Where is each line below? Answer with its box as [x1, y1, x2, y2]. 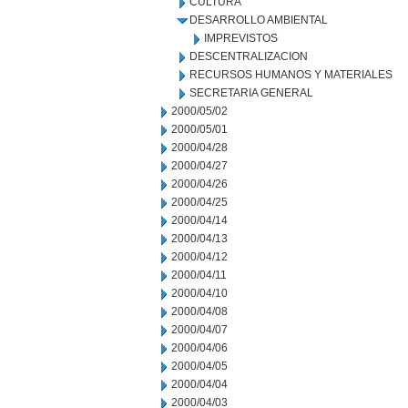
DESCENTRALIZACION [189, 50, 308, 63]
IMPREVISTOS [204, 32, 278, 45]
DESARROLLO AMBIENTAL [189, 14, 328, 26]
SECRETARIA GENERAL [189, 87, 313, 99]
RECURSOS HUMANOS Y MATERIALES [189, 68, 393, 81]
